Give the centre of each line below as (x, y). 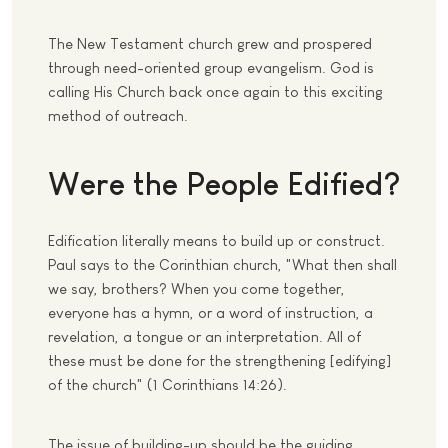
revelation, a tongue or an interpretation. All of (204, 337)
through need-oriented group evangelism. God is (211, 68)
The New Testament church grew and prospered (210, 44)
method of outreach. (118, 116)
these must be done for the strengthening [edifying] (219, 361)
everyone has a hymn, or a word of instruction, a (210, 313)
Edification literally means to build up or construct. (216, 241)
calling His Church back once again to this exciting (215, 92)
